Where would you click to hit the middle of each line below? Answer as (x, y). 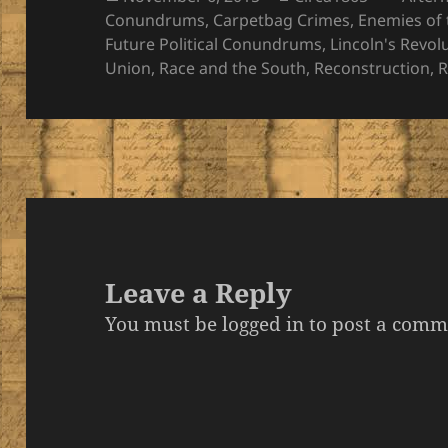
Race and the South (233, 67)
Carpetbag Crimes (282, 19)
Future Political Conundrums (214, 43)
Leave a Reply (199, 293)
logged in (263, 324)
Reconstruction (372, 67)
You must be (164, 324)
